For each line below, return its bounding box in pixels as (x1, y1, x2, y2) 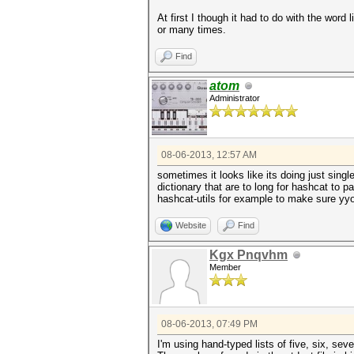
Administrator (209, 93, 260, 103)
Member (209, 262, 241, 272)
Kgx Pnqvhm (209, 248, 288, 262)
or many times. (157, 24, 226, 36)
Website (175, 220, 206, 230)
